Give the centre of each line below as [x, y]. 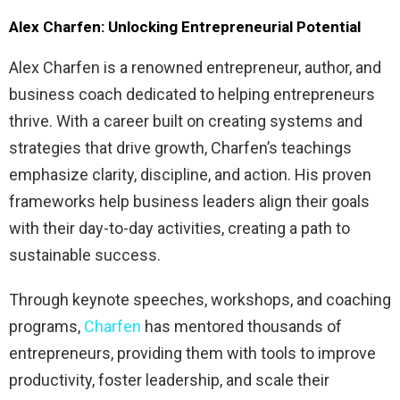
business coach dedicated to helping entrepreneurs [192, 94]
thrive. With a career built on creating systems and [186, 121]
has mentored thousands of [242, 326]
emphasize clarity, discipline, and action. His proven [190, 174]
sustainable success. [85, 254]
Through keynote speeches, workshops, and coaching [200, 299]
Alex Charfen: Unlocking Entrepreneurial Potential [185, 26]
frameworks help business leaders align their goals [189, 201]
